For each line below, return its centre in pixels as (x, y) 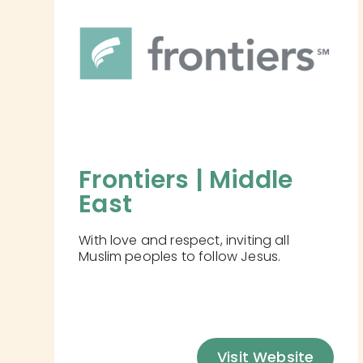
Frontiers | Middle (189, 180)
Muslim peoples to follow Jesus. (180, 257)
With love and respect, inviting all (184, 241)
